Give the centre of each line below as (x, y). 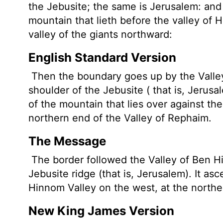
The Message (67, 141)
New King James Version (101, 211)
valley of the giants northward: (100, 34)
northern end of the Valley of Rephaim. (120, 118)
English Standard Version (102, 57)
